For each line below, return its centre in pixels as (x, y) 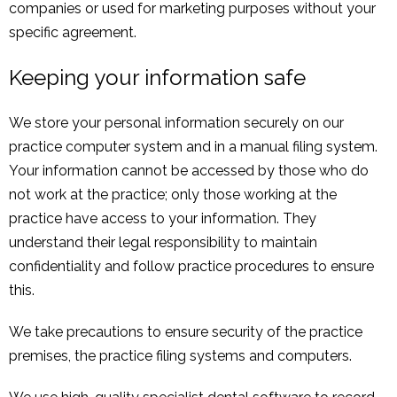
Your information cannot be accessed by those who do (189, 171)
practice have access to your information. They (163, 219)
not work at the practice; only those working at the (173, 195)
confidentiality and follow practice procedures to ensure (191, 267)
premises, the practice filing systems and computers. (180, 356)
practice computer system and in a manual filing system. (193, 147)
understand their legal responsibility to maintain (163, 243)
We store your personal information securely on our (176, 123)
